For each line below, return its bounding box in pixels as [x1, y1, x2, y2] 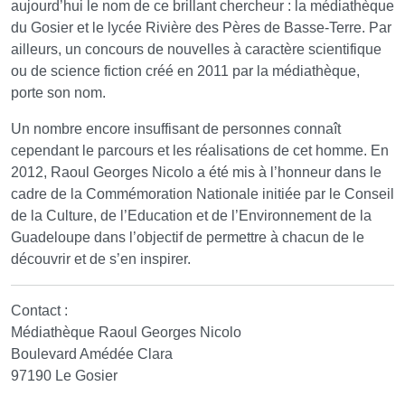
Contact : [11, 303, 68, 319]
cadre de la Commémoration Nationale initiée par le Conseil [11, 186, 394, 202]
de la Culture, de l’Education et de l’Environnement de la [11, 208, 372, 224]
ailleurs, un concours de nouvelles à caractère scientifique [11, 42, 381, 58]
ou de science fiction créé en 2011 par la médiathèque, [11, 63, 360, 80]
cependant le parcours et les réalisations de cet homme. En [11, 143, 389, 159]
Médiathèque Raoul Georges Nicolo [11, 325, 241, 341]
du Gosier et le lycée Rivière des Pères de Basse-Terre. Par [11, 20, 391, 36]
